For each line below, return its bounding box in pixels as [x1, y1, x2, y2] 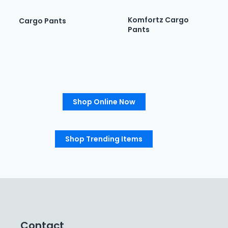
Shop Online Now [72, 96, 135, 107]
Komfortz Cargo [127, 15, 189, 25]
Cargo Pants [18, 16, 66, 26]
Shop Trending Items [65, 134, 142, 145]
